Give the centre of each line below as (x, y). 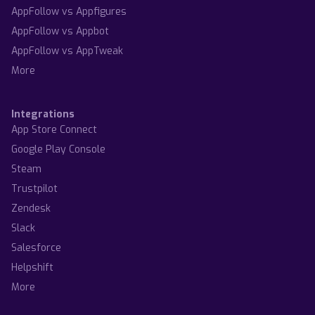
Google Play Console (58, 149)
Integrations (43, 114)
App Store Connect (54, 129)
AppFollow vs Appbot (60, 31)
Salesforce (36, 247)
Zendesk (31, 208)
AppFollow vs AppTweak (67, 51)
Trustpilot (34, 188)
